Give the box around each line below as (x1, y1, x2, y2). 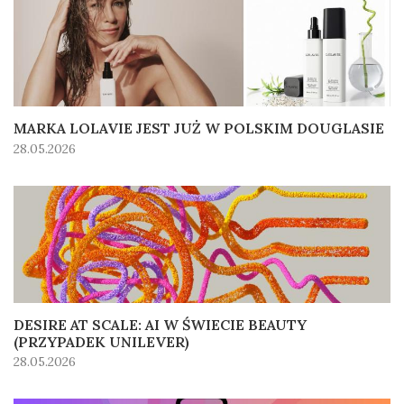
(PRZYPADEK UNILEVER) (14, 332, 189, 351)
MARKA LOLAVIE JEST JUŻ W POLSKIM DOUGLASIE (14, 119, 384, 138)
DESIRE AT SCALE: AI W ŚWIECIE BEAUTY (14, 315, 307, 334)
